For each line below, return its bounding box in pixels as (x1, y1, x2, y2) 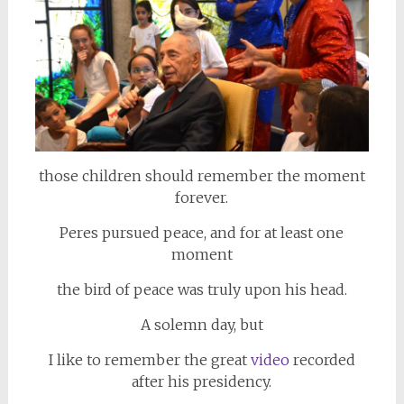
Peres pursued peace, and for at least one (60, 224, 344, 242)
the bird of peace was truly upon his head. (56, 280, 347, 298)
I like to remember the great (48, 351, 251, 369)
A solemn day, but (140, 316, 263, 334)
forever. (175, 188, 229, 207)
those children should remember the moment (38, 167, 365, 185)
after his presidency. (132, 372, 272, 390)
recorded (289, 351, 355, 369)
